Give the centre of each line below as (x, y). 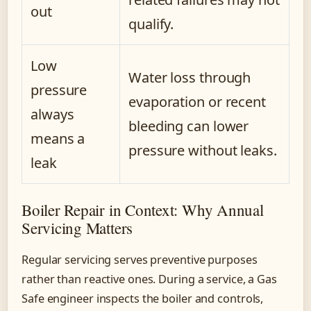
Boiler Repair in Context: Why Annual (143, 209)
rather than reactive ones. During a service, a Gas (149, 279)
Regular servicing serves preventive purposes (140, 259)
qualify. (151, 24)
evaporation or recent (197, 101)
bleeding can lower (189, 126)
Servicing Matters (77, 227)
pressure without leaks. (203, 150)
